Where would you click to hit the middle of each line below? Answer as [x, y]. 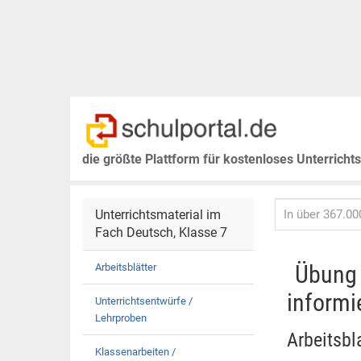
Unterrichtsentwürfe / [144, 301]
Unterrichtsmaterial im [158, 215]
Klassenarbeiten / [135, 352]
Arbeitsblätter [126, 267]
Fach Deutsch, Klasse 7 [161, 232]
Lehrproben [121, 318]
